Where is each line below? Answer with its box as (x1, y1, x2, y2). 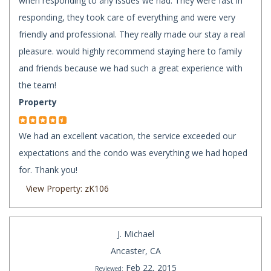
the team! (19, 79, 56, 91)
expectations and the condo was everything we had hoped (19, 147, 247, 159)
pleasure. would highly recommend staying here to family (19, 45, 242, 57)
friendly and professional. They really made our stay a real (19, 28, 245, 41)
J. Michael (117, 228, 154, 240)
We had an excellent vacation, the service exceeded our (19, 130, 236, 142)
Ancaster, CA (110, 245, 161, 257)
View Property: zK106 (26, 183, 109, 195)
